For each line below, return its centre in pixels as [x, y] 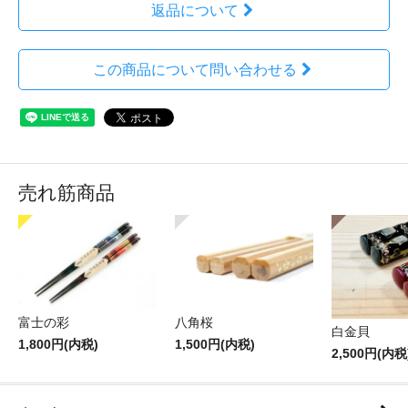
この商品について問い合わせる [194, 70]
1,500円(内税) [215, 344]
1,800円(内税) [58, 344]
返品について [194, 10]
